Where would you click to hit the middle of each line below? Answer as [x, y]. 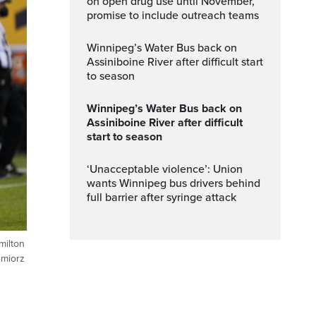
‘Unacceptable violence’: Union [92, 169]
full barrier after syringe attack [162, 197]
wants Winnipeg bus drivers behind [174, 183]
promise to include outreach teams [173, 16]
